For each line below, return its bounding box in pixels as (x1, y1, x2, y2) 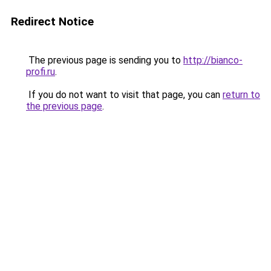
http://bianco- (183, 54, 243, 66)
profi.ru (26, 66, 55, 77)
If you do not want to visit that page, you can (26, 89, 223, 100)
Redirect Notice (11, 15, 94, 28)
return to (223, 89, 260, 100)
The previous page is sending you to (26, 54, 183, 66)
